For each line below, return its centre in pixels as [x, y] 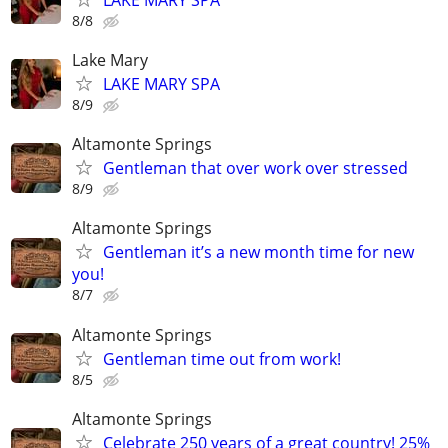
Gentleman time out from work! [222, 358]
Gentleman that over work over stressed [255, 168]
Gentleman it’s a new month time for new [258, 252]
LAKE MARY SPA [161, 84]
